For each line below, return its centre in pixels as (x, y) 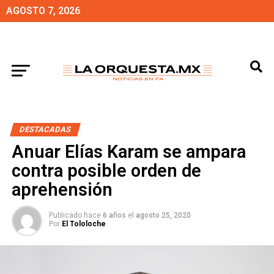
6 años (114, 215)
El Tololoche (83, 224)
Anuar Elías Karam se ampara (128, 152)
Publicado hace (75, 215)
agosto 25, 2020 (163, 215)
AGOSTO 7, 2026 (43, 11)
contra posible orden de (106, 171)
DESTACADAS (45, 129)
